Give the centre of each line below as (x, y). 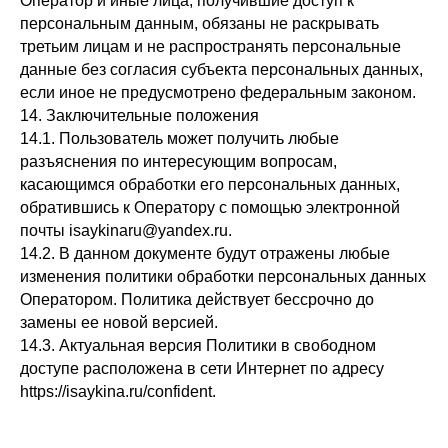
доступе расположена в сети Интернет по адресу (202, 368)
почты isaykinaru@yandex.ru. (126, 230)
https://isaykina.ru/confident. (118, 391)
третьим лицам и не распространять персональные (210, 46)
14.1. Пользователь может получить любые (179, 138)
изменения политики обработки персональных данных (223, 276)
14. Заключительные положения (139, 115)
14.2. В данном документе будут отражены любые (205, 253)
